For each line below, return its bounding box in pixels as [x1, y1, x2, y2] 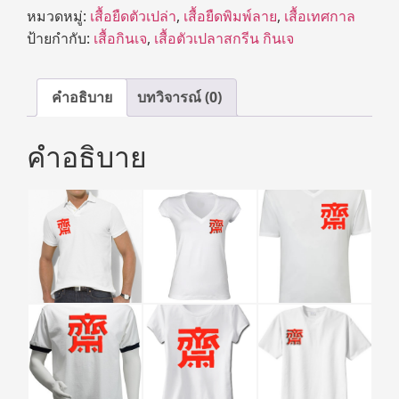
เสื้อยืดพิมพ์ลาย [183, 5, 277, 26]
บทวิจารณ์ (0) [137, 86, 222, 107]
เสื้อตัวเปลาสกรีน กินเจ [154, 28, 294, 48]
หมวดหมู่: [27, 5, 90, 26]
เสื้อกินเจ [94, 28, 147, 48]
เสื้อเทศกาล [284, 5, 355, 26]
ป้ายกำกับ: [27, 28, 94, 48]
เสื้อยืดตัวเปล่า [90, 5, 176, 26]
